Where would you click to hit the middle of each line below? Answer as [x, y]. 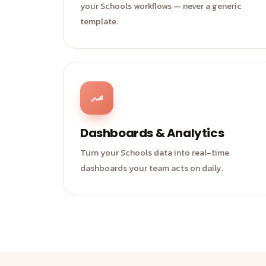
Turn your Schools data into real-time [155, 153]
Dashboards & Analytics [152, 133]
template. [99, 21]
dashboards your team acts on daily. [152, 168]
